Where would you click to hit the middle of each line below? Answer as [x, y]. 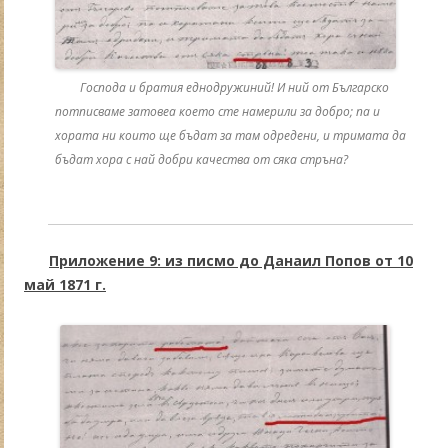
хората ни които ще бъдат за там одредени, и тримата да [230, 136]
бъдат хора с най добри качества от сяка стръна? [201, 160]
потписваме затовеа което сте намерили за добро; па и [217, 112]
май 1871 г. [65, 285]
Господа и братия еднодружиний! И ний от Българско [234, 88]
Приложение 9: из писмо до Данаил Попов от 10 [231, 261]
